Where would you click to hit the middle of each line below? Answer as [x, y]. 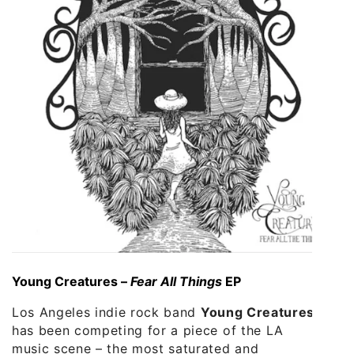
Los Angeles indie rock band [106, 312]
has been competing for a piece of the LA [148, 330]
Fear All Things [176, 281]
